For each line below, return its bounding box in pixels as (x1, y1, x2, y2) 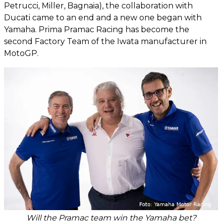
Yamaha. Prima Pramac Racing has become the (4, 25, 189, 34)
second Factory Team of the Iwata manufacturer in (4, 37, 207, 46)
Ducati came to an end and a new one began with (4, 13, 202, 22)
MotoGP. (4, 49, 39, 58)
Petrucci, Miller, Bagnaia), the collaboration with (4, 1, 193, 10)
